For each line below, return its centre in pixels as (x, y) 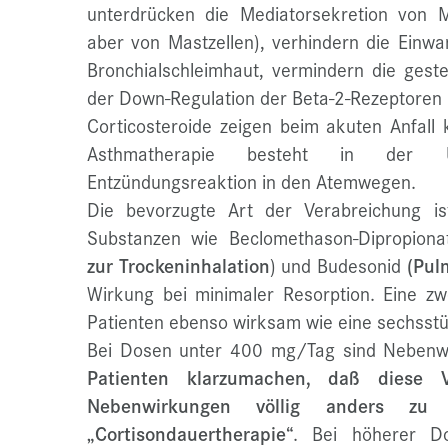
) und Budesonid (338, 265)
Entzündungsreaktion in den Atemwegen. (251, 181)
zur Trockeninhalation (178, 265)
